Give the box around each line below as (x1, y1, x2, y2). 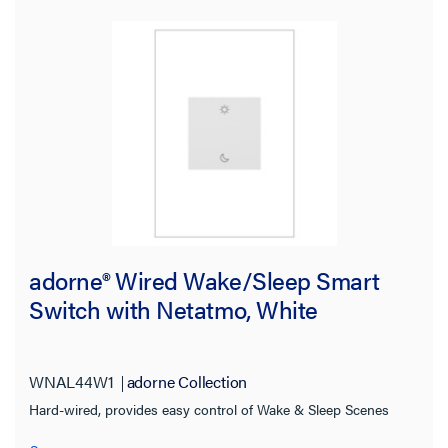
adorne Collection (126, 370, 248, 394)
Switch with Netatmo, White (29, 291, 318, 326)
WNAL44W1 (29, 370, 114, 394)
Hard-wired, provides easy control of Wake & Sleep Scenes (29, 399, 389, 420)
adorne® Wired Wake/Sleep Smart (29, 262, 380, 297)
